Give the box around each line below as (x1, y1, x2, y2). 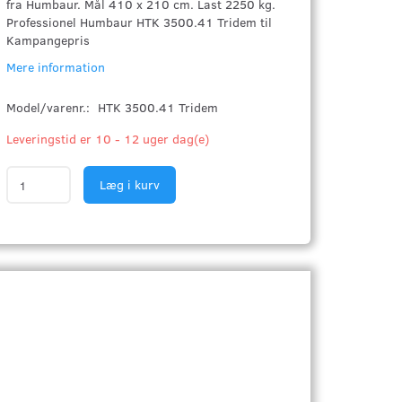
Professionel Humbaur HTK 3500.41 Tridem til (6, 13, 273, 31)
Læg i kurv (100, 176, 161, 193)
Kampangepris (6, 31, 91, 48)
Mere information (6, 58, 106, 75)
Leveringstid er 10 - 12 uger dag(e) (6, 130, 210, 147)
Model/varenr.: (6, 99, 94, 116)
